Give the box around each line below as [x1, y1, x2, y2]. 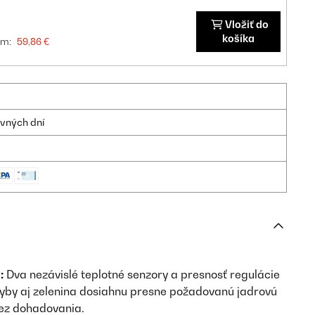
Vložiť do [224, 18, 269, 30]
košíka [221, 32, 255, 44]
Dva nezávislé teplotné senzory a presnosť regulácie [4, 267, 280, 281]
